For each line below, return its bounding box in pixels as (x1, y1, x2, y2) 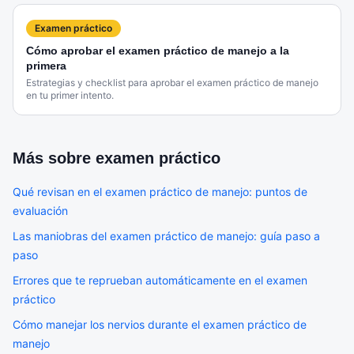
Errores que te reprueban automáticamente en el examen (13, 273, 307, 287)
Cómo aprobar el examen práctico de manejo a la (26, 44, 289, 57)
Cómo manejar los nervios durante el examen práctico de (13, 318, 307, 331)
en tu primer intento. (26, 89, 114, 101)
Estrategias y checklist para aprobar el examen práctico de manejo (26, 77, 318, 88)
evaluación (13, 204, 68, 217)
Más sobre (13, 149, 96, 167)
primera (26, 59, 66, 72)
